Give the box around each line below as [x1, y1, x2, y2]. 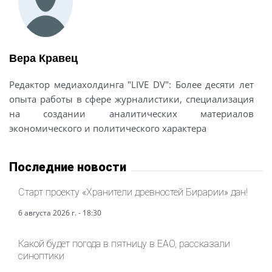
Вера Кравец [9, 52, 78, 64]
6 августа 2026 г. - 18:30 [18, 207, 101, 218]
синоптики [18, 250, 64, 262]
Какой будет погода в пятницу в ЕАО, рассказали [18, 237, 230, 250]
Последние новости [9, 159, 126, 174]
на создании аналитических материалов [9, 107, 254, 120]
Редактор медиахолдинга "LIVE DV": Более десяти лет [9, 78, 254, 90]
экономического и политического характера [9, 121, 206, 134]
